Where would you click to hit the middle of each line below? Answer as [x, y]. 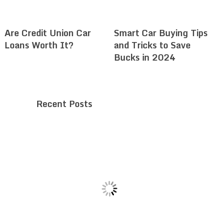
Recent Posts [64, 104]
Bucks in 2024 [144, 57]
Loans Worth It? [39, 45]
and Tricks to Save [152, 45]
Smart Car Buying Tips [161, 33]
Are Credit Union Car [47, 33]
